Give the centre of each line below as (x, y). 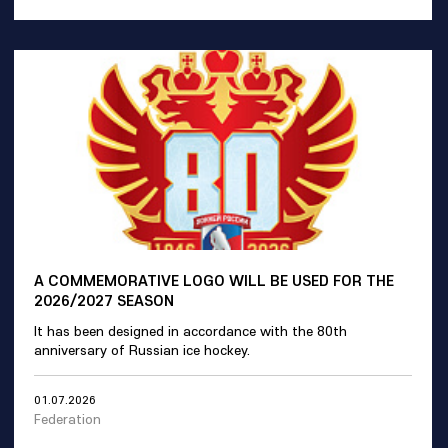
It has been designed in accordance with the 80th (190, 331)
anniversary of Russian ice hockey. (142, 350)
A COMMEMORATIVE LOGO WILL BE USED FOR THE (214, 280)
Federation (67, 419)
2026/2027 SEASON (104, 300)
